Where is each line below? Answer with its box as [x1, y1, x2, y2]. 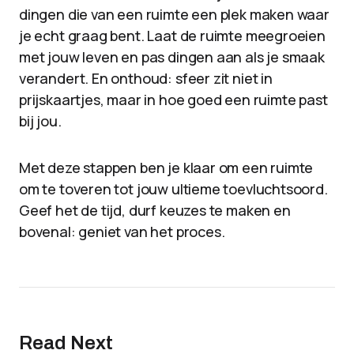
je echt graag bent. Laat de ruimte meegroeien [19, 26, 326, 45]
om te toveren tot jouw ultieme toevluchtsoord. [19, 179, 328, 198]
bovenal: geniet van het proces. [19, 222, 225, 241]
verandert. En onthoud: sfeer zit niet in [19, 69, 273, 88]
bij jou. [19, 111, 62, 130]
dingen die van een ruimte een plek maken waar [19, 5, 330, 24]
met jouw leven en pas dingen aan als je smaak [19, 47, 325, 66]
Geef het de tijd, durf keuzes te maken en [19, 201, 291, 220]
